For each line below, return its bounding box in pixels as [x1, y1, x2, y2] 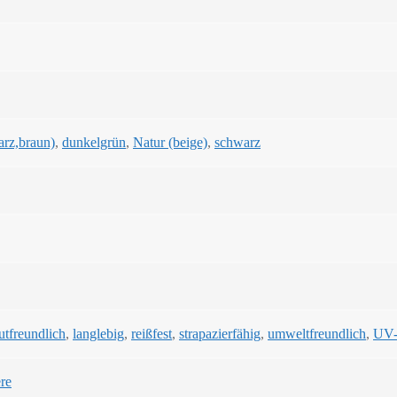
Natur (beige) [133, 135, 207, 151]
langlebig [73, 326, 124, 342]
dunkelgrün [62, 135, 126, 151]
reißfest [131, 326, 172, 342]
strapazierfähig [179, 326, 261, 342]
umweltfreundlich [268, 326, 366, 342]
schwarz [214, 135, 261, 151]
